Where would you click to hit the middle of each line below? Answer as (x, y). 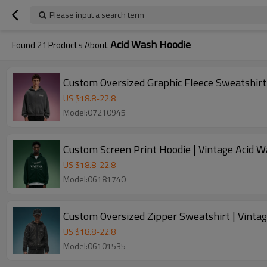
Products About (78, 45)
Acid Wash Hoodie (150, 44)
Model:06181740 (94, 179)
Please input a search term (97, 15)
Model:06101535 (94, 246)
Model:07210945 (94, 112)
